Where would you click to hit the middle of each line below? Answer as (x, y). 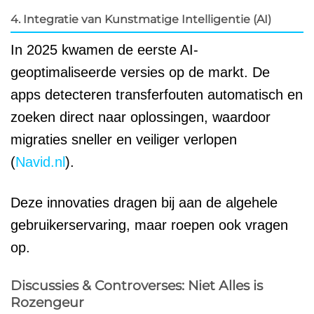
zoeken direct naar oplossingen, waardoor (141, 117)
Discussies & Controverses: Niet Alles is (137, 286)
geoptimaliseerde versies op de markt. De (140, 73)
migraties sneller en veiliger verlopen (124, 140)
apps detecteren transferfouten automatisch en (157, 95)
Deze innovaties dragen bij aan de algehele (144, 203)
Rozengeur (47, 302)
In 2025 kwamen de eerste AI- (104, 50)
